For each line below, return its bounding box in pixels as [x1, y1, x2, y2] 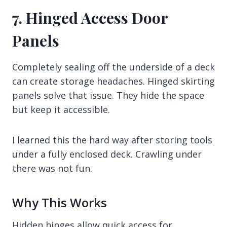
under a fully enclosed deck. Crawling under [12, 147, 202, 160]
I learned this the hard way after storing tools [12, 133, 212, 146]
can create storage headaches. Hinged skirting [12, 74, 215, 87]
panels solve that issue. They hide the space [12, 89, 204, 101]
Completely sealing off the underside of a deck [12, 60, 215, 73]
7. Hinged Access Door [12, 7, 168, 28]
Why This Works [12, 194, 107, 211]
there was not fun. [12, 162, 92, 174]
